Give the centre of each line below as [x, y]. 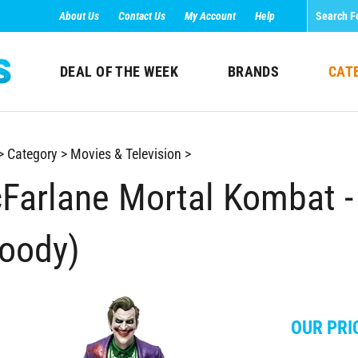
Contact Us [142, 16]
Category [32, 154]
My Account [210, 16]
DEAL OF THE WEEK [119, 72]
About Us [79, 16]
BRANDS [253, 72]
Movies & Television [125, 154]
